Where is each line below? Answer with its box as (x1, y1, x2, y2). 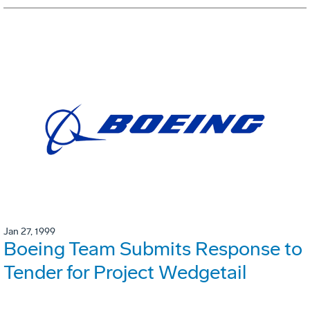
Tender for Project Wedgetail (3, 260, 246, 284)
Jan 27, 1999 (3, 225, 55, 237)
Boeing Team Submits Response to (3, 237, 302, 260)
